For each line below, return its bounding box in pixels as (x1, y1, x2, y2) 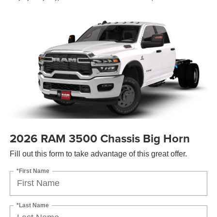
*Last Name (16, 201, 49, 209)
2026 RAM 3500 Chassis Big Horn (10, 129, 190, 147)
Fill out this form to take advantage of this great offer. (10, 149, 187, 158)
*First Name (16, 167, 49, 174)
